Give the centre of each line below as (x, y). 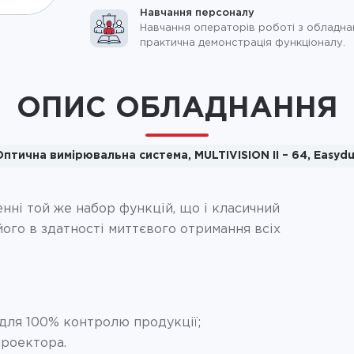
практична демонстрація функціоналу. (242, 43)
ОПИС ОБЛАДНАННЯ (177, 108)
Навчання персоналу (197, 13)
